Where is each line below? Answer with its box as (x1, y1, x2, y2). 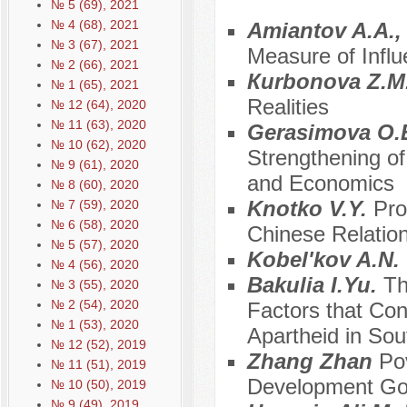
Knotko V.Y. (246, 196, 373, 222)
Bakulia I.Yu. (246, 273, 383, 298)
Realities (246, 94, 329, 120)
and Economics (246, 171, 394, 196)
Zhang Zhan (246, 349, 379, 374)
